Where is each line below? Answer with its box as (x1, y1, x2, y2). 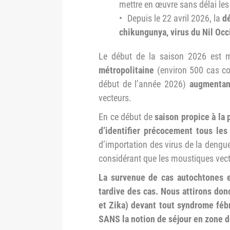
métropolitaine (99, 65, 154, 75)
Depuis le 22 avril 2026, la (127, 13, 222, 24)
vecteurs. (99, 92, 131, 103)
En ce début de (99, 111, 155, 122)
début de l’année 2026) (99, 79, 189, 89)
